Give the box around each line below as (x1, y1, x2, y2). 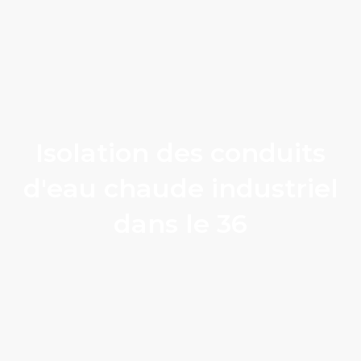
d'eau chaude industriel (23, 172, 338, 204)
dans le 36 (114, 208, 247, 239)
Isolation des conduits (35, 137, 326, 168)
